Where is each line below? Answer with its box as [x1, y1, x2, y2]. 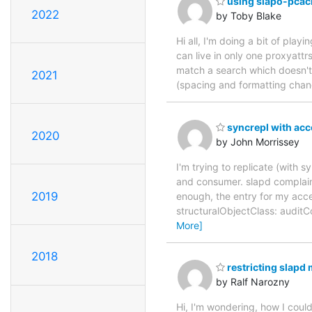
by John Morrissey [216, 135, 299, 148]
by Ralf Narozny [216, 276, 290, 288]
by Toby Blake [216, 10, 281, 22]
